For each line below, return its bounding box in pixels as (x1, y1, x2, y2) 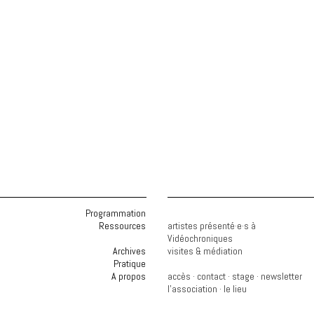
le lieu (224, 282, 247, 295)
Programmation (86, 207, 146, 219)
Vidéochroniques (168, 232, 233, 245)
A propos (111, 270, 146, 282)
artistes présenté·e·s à (168, 219, 256, 232)
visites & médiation (168, 245, 243, 257)
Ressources (99, 219, 146, 232)
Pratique (114, 257, 146, 270)
